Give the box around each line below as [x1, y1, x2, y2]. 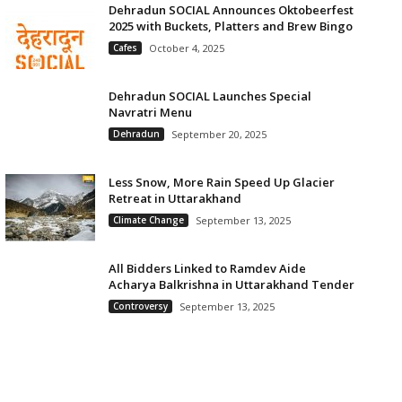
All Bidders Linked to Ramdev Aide [108, 260, 306, 276]
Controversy [112, 300, 168, 312]
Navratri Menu [108, 104, 192, 120]
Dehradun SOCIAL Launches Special [108, 88, 311, 104]
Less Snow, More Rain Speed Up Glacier [108, 174, 335, 190]
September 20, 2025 [170, 127, 267, 141]
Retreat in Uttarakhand [108, 190, 241, 206]
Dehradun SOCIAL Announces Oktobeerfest [108, 2, 354, 18]
